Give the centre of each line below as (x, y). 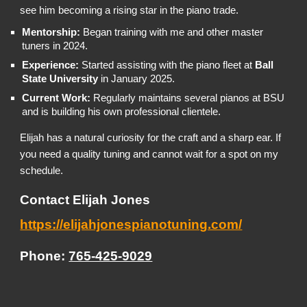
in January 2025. (137, 79)
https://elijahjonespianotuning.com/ (131, 224)
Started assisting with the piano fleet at (167, 65)
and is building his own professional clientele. (122, 112)
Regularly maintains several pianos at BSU (188, 98)
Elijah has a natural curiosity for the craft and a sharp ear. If (151, 138)
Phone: (43, 256)
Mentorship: (51, 32)
